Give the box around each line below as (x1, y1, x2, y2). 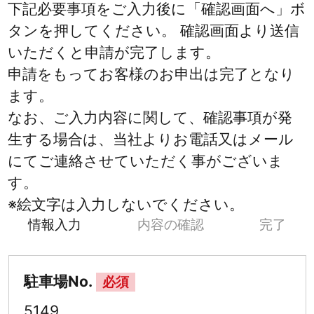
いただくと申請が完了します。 (8, 43, 221, 62)
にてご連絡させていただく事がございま (8, 152, 284, 170)
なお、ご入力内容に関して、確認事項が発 (8, 109, 293, 127)
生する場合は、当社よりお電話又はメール (8, 130, 294, 149)
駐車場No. (23, 273, 93, 291)
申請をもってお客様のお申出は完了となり (8, 65, 296, 83)
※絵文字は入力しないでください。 (8, 196, 245, 214)
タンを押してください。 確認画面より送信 (8, 22, 300, 40)
